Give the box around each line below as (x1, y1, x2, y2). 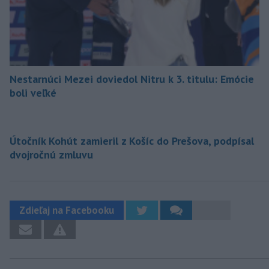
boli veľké (10, 86, 56, 100)
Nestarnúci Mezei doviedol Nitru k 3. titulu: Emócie (10, 72, 254, 86)
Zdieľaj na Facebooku (19, 204, 114, 217)
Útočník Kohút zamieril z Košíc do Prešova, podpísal (10, 134, 254, 148)
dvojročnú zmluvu (10, 148, 93, 162)
